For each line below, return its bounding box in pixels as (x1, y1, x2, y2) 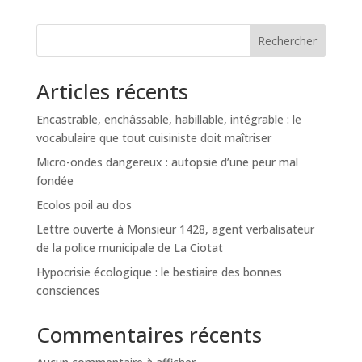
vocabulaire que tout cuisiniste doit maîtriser (36, 129, 271, 145)
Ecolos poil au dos (36, 196, 132, 213)
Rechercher (258, 32, 318, 48)
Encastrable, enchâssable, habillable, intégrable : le (36, 111, 301, 127)
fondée (36, 172, 74, 188)
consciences (36, 282, 100, 298)
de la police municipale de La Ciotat (36, 239, 223, 255)
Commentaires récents (36, 319, 262, 349)
